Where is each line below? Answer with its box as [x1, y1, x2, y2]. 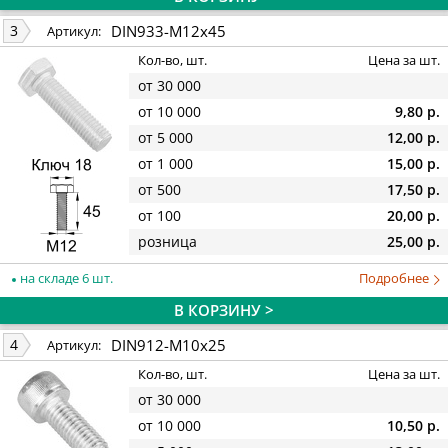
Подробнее [359, 268, 432, 287]
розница [138, 232, 197, 252]
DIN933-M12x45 [111, 20, 226, 41]
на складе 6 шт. [17, 268, 113, 287]
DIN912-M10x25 [111, 334, 226, 355]
